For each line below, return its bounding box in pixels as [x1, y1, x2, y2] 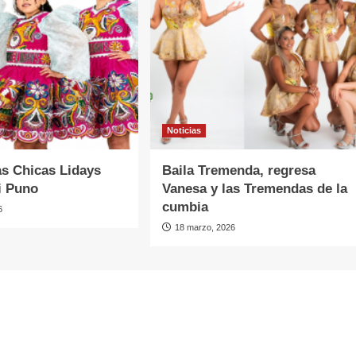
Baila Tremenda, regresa [161, 163, 315, 179]
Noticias [166, 126, 201, 136]
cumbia [161, 199, 208, 215]
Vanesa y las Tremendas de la [161, 181, 347, 197]
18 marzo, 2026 [174, 222, 235, 233]
